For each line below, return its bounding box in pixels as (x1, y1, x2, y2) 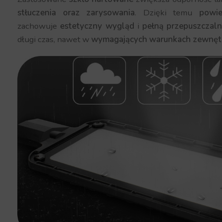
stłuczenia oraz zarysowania (17, 7, 135, 19)
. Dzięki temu (135, 7, 199, 19)
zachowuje (17, 20, 60, 32)
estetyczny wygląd (60, 20, 134, 32)
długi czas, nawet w (17, 34, 92, 46)
